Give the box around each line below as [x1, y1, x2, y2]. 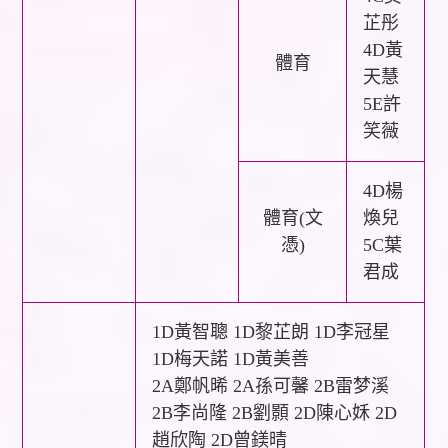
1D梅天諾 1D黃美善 [152, 348, 310, 369]
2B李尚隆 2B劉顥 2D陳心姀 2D [152, 402, 398, 423]
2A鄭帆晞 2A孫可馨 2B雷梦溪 [152, 375, 390, 396]
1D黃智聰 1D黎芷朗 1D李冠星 [152, 321, 391, 342]
